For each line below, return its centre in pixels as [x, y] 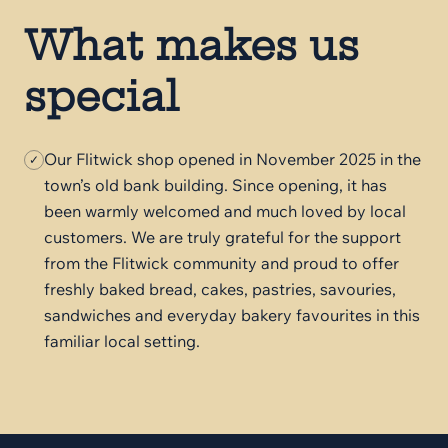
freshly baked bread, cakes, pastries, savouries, [220, 289]
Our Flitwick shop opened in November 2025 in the [232, 159]
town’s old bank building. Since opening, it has [215, 185]
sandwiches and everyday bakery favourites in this [232, 315]
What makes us [191, 45]
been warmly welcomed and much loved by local [225, 211]
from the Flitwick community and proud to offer [221, 263]
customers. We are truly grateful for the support [222, 237]
